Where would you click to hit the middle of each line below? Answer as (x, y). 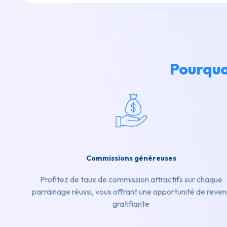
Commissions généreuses (131, 158)
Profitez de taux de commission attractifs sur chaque (131, 180)
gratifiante (131, 204)
